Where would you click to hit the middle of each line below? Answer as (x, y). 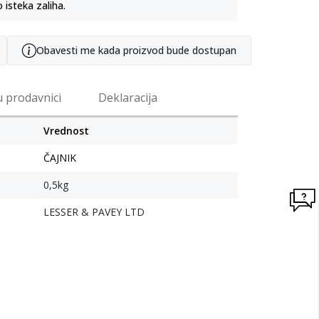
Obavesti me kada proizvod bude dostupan (136, 51)
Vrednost (66, 131)
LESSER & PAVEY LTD (94, 212)
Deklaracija (128, 98)
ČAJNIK (60, 158)
